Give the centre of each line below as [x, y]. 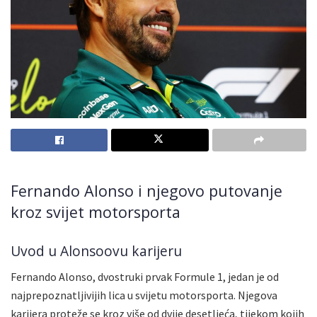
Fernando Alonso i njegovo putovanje [146, 191]
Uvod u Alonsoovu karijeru [96, 250]
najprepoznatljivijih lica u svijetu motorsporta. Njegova [144, 295]
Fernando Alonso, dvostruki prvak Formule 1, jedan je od [145, 277]
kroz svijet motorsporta [96, 212]
